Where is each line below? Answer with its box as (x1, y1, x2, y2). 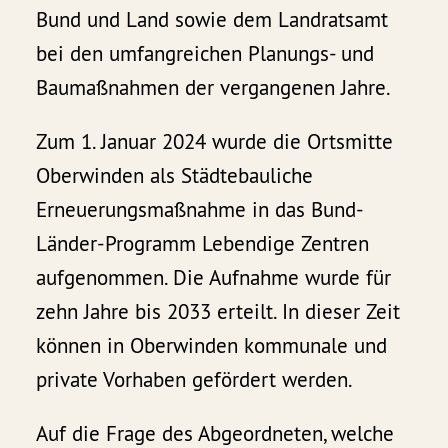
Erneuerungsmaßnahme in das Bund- (36, 196, 365, 224)
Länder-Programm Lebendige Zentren (36, 230, 370, 258)
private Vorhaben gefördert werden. (36, 366, 354, 394)
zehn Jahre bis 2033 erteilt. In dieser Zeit (36, 298, 401, 326)
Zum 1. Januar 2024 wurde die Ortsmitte (36, 128, 394, 156)
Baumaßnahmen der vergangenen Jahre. (36, 74, 392, 102)
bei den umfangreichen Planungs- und (36, 40, 375, 68)
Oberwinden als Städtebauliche (36, 162, 314, 190)
